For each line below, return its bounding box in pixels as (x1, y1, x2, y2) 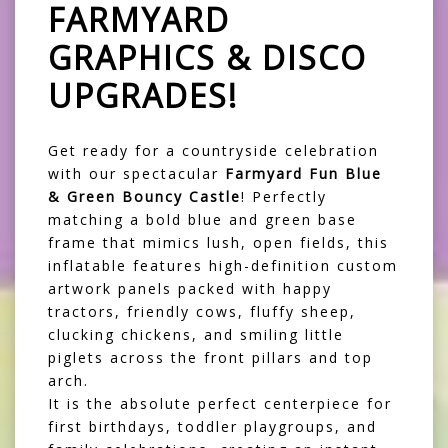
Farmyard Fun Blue (225, 164, 382, 184)
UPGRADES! (48, 74, 238, 118)
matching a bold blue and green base (48, 210, 357, 230)
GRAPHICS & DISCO (48, 36, 367, 80)
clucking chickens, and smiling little (48, 325, 344, 345)
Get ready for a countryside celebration (48, 141, 379, 161)
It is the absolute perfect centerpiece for (48, 394, 392, 414)
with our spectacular (48, 164, 225, 184)
